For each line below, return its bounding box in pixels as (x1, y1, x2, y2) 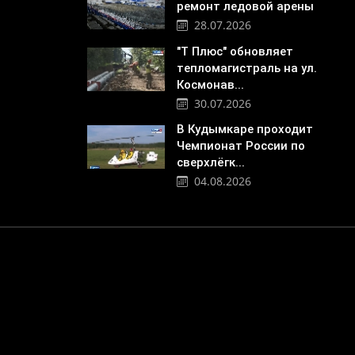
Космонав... (176, 77, 244, 92)
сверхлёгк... (176, 155, 245, 170)
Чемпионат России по (176, 138, 305, 153)
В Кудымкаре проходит (176, 121, 313, 136)
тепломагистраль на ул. (176, 60, 317, 75)
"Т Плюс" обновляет (176, 44, 293, 59)
